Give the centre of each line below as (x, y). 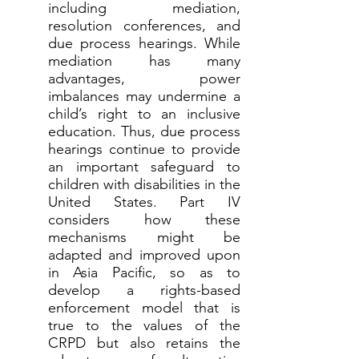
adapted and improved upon (144, 255)
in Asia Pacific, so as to (144, 272)
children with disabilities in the (144, 184)
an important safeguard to (144, 167)
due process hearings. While (144, 43)
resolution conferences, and (144, 26)
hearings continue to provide (144, 149)
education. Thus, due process (144, 131)
